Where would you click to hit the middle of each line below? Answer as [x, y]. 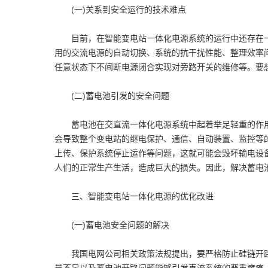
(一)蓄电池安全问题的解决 [112, 225]
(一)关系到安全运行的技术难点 [120, 10]
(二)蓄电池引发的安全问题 [112, 96]
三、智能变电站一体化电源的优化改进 [134, 196]
